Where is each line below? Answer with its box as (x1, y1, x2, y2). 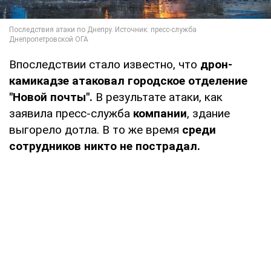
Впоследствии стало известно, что (9, 57, 200, 72)
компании (133, 106, 187, 121)
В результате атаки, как (93, 90, 223, 105)
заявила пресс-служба (9, 106, 133, 121)
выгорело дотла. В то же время (9, 123, 182, 137)
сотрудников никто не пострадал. (9, 139, 200, 154)
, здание (187, 106, 230, 121)
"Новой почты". (9, 90, 93, 105)
